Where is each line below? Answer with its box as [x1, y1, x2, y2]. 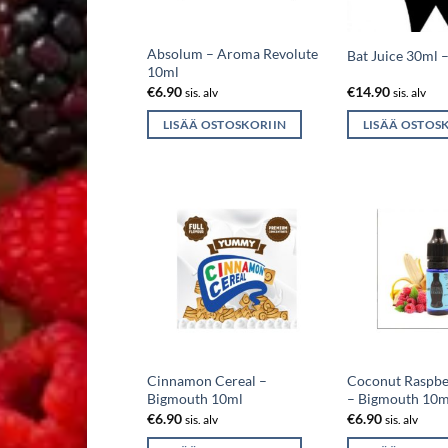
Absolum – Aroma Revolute [146, 45, 318, 63]
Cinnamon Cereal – [146, 372, 267, 390]
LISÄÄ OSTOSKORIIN [162, 118, 287, 132]
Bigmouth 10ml [146, 390, 243, 408]
